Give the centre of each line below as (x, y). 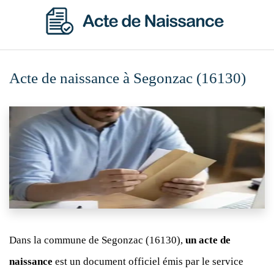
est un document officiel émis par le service (148, 261)
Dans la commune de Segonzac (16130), (97, 240)
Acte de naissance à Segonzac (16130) (128, 78)
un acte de (208, 240)
